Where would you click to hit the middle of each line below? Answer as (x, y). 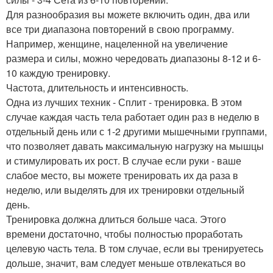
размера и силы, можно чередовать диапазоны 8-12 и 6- (133, 58)
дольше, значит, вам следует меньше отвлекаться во (126, 263)
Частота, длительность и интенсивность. (97, 87)
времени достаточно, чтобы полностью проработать (124, 233)
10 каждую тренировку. (58, 73)
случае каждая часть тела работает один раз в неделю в (133, 116)
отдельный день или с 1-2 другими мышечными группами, (136, 131)
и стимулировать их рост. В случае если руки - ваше (124, 160)
